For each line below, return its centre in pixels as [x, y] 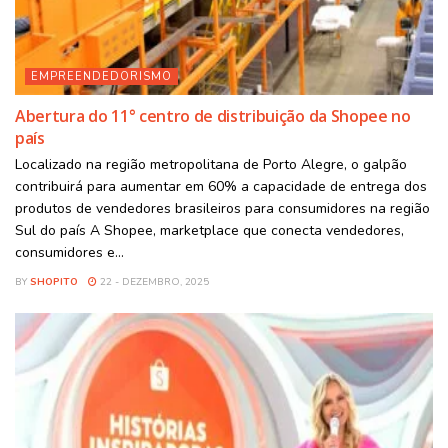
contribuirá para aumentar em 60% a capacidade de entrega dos [221, 187]
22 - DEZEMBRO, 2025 [153, 282]
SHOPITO [54, 282]
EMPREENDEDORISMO [101, 77]
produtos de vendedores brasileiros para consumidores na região [222, 209]
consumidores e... [69, 253]
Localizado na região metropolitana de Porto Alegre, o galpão [211, 165]
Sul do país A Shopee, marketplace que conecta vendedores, [209, 231]
